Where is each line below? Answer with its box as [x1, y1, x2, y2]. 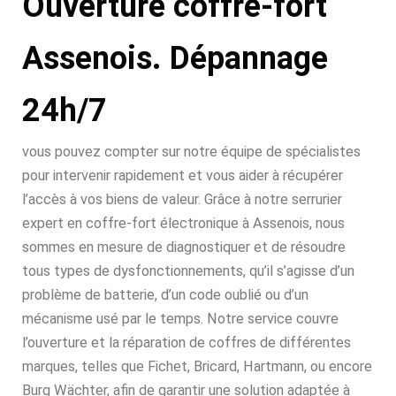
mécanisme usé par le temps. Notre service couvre [22, 310, 339, 327]
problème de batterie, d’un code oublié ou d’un [22, 286, 308, 303]
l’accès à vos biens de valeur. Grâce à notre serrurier [22, 191, 342, 208]
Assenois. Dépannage [22, 40, 328, 77]
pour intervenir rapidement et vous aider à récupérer [22, 167, 343, 184]
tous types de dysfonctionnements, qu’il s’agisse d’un [22, 263, 354, 279]
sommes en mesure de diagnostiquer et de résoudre [22, 239, 346, 255]
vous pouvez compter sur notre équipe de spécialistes [22, 143, 361, 160]
